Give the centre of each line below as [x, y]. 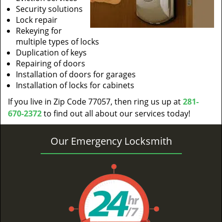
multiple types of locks [57, 42]
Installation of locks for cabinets [75, 85]
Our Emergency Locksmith [111, 141]
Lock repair [37, 20]
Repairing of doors [51, 63]
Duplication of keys [51, 53]
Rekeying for [39, 31]
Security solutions [49, 9]
